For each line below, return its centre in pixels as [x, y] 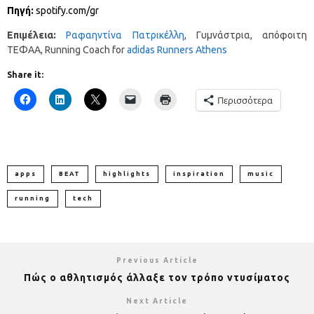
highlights [127, 173]
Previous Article [157, 260]
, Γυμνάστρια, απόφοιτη [245, 35]
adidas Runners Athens [177, 49]
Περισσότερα [245, 100]
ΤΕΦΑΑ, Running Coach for [67, 49]
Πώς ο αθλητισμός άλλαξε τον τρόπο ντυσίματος [157, 277]
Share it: [25, 74]
